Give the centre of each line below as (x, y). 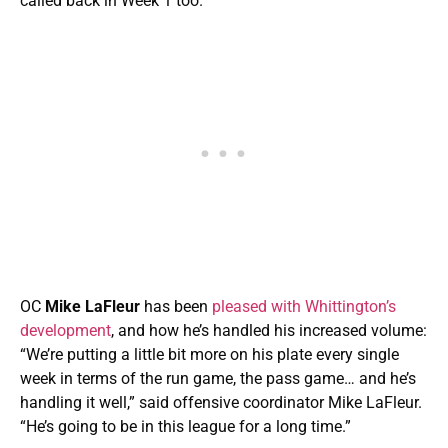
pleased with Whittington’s (304, 307)
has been (178, 307)
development (65, 331)
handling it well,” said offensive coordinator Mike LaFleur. (221, 403)
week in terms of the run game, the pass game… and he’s (218, 379)
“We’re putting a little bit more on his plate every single (209, 355)
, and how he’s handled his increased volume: (269, 331)
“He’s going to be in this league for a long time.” (185, 427)
